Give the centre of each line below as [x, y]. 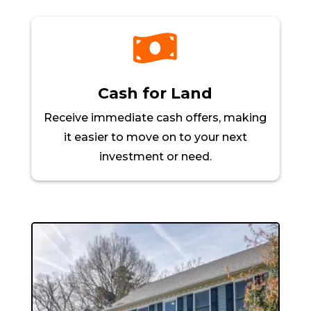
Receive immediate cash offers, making [155, 118]
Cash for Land [155, 94]
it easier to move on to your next [155, 137]
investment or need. [155, 157]
